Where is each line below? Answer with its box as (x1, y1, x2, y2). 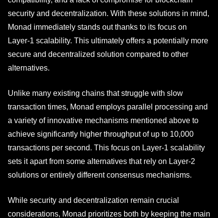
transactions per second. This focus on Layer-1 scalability (8, 144, 205, 152)
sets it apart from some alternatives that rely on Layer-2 (8, 157, 195, 165)
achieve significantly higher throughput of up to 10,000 (8, 130, 194, 138)
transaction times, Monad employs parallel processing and (8, 103, 208, 111)
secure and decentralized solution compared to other (8, 50, 188, 58)
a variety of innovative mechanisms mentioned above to (8, 116, 199, 125)
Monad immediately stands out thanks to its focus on (8, 23, 187, 31)
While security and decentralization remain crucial (8, 196, 179, 204)
